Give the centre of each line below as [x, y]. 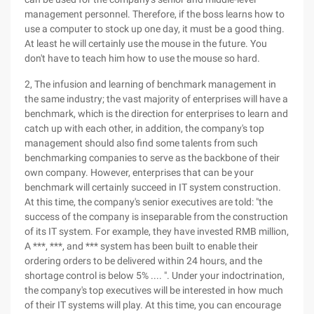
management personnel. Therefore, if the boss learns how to [155, 14]
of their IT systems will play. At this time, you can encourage [153, 305]
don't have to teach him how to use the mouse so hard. [142, 58]
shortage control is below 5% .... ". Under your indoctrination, [155, 275]
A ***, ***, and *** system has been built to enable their [141, 246]
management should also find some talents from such [141, 143]
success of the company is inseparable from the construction [156, 217]
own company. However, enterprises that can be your [139, 172]
